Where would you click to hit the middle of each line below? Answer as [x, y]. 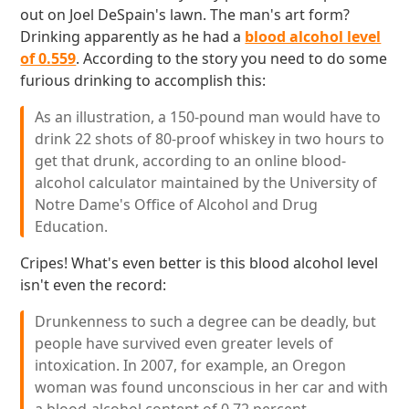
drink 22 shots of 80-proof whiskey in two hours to [210, 139]
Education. [72, 226]
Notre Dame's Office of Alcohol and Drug [177, 204]
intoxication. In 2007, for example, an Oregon [191, 365]
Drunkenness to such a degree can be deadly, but [206, 321]
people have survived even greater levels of [184, 343]
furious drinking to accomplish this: [143, 80]
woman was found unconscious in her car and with [212, 387]
